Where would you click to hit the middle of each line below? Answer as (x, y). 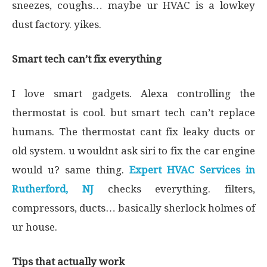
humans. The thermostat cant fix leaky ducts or (133, 132)
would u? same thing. (68, 170)
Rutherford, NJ (53, 189)
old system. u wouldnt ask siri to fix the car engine (133, 151)
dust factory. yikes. (57, 24)
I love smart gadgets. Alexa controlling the (133, 94)
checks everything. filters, (174, 189)
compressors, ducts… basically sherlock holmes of (133, 208)
